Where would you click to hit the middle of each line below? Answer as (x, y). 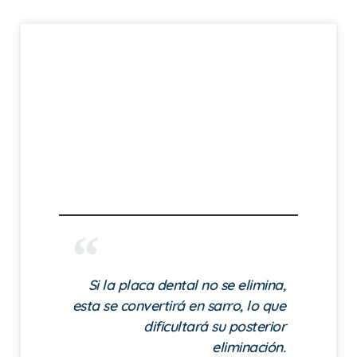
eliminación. (249, 346)
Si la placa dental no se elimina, (186, 284)
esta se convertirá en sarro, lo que (178, 305)
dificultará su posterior (214, 326)
